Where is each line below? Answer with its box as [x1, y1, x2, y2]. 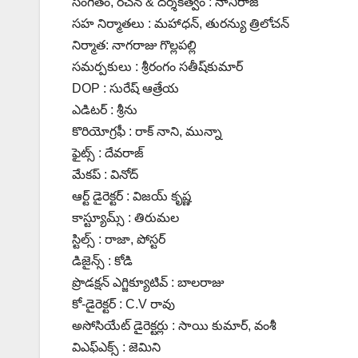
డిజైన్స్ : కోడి [72, 254, 133, 268]
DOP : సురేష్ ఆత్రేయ [72, 82, 179, 96]
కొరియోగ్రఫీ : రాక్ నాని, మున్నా [72, 125, 222, 139]
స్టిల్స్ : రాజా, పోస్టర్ [72, 233, 165, 247]
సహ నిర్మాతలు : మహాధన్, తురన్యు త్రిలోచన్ [72, 17, 289, 31]
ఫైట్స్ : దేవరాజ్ [72, 146, 144, 161]
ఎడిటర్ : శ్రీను [72, 103, 137, 117]
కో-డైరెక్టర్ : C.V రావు [72, 297, 175, 312]
